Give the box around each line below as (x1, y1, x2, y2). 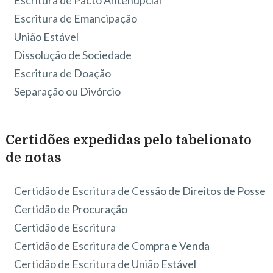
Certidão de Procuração (14, 202, 128, 216)
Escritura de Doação (14, 66, 112, 80)
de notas (5, 151, 62, 166)
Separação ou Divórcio (14, 85, 121, 99)
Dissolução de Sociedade (14, 48, 132, 62)
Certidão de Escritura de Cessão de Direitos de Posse (14, 184, 266, 198)
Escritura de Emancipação (14, 12, 138, 26)
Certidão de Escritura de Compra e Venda (14, 239, 210, 253)
